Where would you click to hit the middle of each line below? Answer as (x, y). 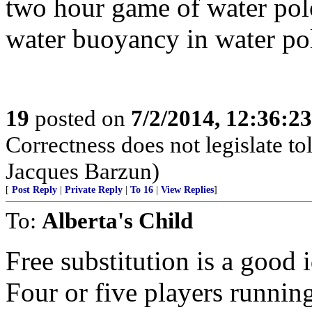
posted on (80, 118)
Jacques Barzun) (83, 171)
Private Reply (94, 190)
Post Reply (34, 190)
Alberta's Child (117, 220)
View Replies (187, 190)
